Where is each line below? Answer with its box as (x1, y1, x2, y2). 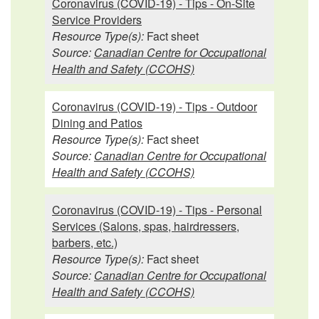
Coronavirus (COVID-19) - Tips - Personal (52, 201, 262, 218)
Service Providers (52, 11, 142, 28)
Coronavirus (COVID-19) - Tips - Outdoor (52, 98, 257, 115)
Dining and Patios (52, 114, 142, 131)
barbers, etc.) (52, 234, 117, 251)
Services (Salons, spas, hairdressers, (52, 217, 239, 234)
